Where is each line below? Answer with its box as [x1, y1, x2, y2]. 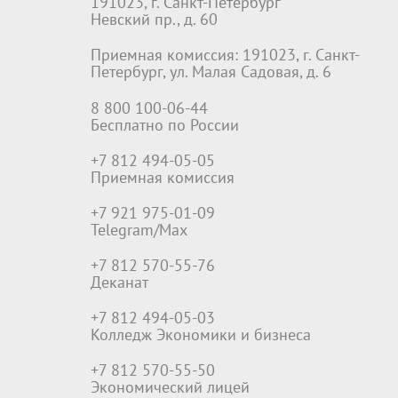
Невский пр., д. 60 [91, 10, 218, 31]
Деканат [91, 273, 148, 294]
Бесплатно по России [91, 115, 239, 136]
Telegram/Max [91, 219, 187, 241]
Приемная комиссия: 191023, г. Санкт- [91, 45, 360, 67]
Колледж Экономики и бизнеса [91, 325, 311, 346]
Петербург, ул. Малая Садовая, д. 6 [91, 62, 331, 84]
